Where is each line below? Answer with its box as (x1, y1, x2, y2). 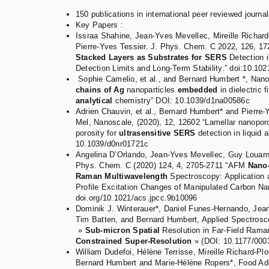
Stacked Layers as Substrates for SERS (76, 53, 227, 62)
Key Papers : (76, 20, 123, 30)
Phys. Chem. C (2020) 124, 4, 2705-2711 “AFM (76, 161, 248, 171)
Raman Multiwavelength (76, 172, 168, 181)
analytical (76, 96, 113, 106)
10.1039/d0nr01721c (76, 139, 149, 149)
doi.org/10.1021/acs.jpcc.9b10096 (76, 193, 198, 203)
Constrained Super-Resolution (76, 237, 192, 246)
